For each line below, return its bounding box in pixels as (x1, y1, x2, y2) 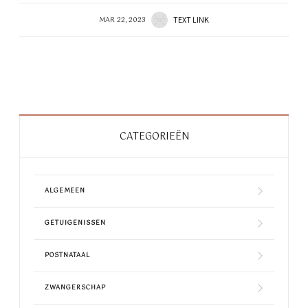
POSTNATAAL (45, 250, 90, 261)
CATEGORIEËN (119, 129, 189, 146)
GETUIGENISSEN (45, 218, 106, 229)
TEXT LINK (173, 14, 209, 25)
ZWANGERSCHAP (45, 283, 106, 294)
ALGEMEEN (45, 186, 85, 197)
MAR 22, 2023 (99, 14, 146, 26)
